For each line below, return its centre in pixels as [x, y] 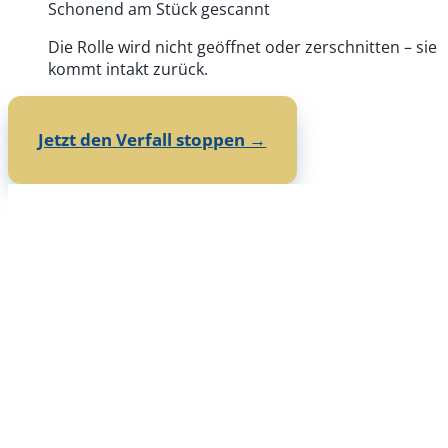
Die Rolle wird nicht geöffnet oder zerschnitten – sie [242, 46]
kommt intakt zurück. [128, 68]
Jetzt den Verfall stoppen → [152, 140]
